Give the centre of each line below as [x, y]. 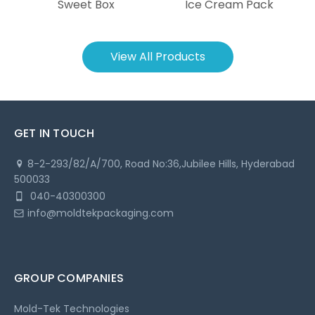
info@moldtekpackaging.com [101, 213]
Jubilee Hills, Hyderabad [238, 164]
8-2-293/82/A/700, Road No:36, [104, 164]
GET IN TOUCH [54, 134]
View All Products [157, 57]
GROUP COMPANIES [69, 278]
